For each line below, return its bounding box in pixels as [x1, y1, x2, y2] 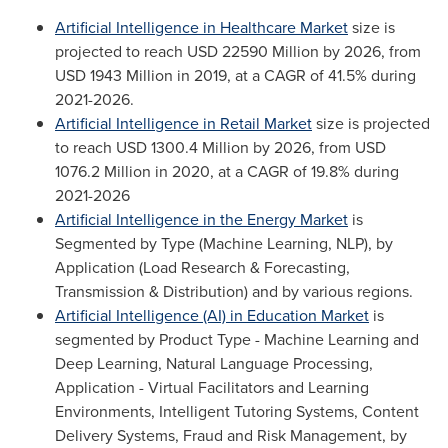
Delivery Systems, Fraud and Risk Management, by [55, 424, 407, 446]
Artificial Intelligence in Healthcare [55, 16, 300, 38]
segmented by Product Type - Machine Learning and [55, 328, 419, 350]
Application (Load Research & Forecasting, [55, 256, 350, 278]
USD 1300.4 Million [116, 136, 249, 158]
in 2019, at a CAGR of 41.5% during [173, 64, 416, 86]
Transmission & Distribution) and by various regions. [55, 280, 413, 302]
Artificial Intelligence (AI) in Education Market [55, 304, 369, 326]
